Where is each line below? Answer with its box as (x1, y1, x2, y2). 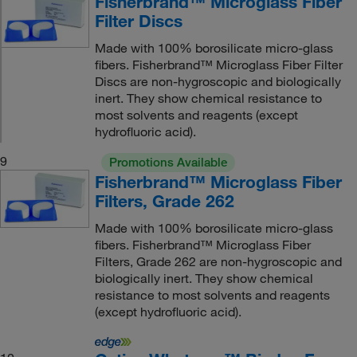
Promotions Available (108, 155, 227, 170)
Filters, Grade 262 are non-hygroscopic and (94, 253, 342, 269)
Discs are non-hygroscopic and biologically (94, 73, 341, 89)
